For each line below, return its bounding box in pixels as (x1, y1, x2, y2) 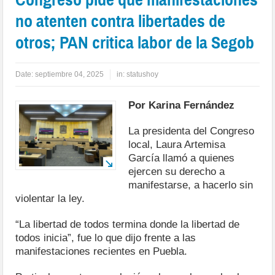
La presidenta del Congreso (128, 125, 255, 137)
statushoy (126, 69, 159, 79)
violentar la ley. (15, 192, 85, 204)
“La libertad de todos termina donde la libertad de (15, 218, 240, 230)
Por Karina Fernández (128, 99, 235, 111)
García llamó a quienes (128, 152, 235, 164)
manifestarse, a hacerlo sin (128, 179, 254, 191)
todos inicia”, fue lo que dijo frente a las (15, 231, 196, 244)
